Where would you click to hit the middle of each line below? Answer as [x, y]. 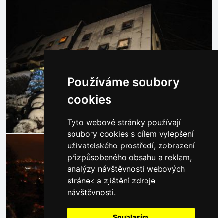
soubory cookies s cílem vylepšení [130, 134]
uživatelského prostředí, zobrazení [131, 145]
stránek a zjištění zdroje [111, 181]
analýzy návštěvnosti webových [126, 169]
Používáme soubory [123, 82]
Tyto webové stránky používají [124, 122]
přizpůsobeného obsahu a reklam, [129, 157]
